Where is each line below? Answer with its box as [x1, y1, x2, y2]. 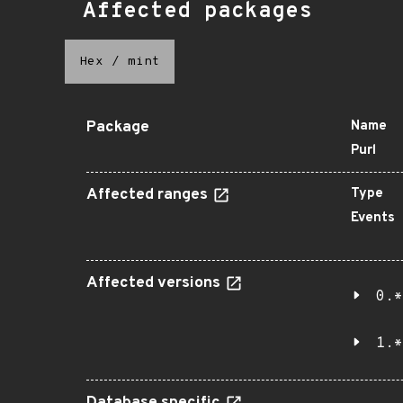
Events [351, 210, 395, 227]
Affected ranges [86, 185, 211, 205]
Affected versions [86, 273, 224, 293]
